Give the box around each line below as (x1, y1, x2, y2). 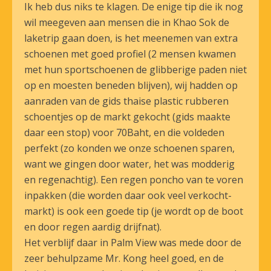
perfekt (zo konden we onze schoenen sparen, (24, 142, 235, 155)
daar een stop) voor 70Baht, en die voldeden (24, 126, 224, 139)
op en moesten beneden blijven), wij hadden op (24, 79, 238, 92)
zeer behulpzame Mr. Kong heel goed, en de (24, 252, 224, 265)
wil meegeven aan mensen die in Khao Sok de (24, 16, 229, 29)
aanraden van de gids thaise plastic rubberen (24, 94, 229, 108)
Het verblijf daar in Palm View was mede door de (24, 236, 241, 249)
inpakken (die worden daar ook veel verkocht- (24, 189, 232, 202)
